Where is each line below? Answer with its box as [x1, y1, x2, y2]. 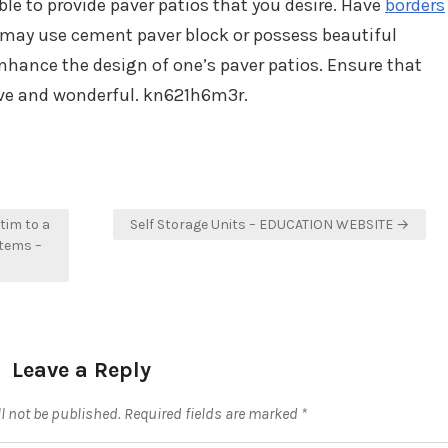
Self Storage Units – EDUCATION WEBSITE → [130, 216, 409, 233]
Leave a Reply [11, 357, 151, 383]
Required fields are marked [124, 404, 301, 423]
